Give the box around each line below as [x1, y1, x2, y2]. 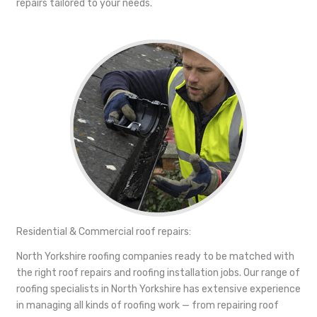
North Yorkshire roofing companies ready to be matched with [16, 250, 294, 263]
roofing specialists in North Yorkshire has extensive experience [16, 282, 301, 295]
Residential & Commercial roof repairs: [16, 225, 191, 238]
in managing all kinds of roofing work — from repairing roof [16, 299, 279, 311]
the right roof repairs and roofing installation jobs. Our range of [16, 266, 300, 279]
